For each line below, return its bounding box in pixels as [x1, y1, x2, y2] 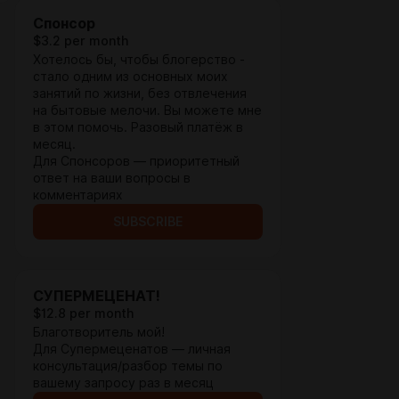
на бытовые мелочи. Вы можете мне [33, 103, 262, 118]
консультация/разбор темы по [33, 359, 223, 373]
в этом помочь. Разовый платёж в [33, 120, 243, 134]
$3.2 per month [33, 34, 128, 48]
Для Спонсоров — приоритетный [33, 154, 240, 168]
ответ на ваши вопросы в [33, 171, 191, 185]
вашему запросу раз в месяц [33, 376, 214, 390]
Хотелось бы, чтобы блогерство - [33, 53, 245, 67]
